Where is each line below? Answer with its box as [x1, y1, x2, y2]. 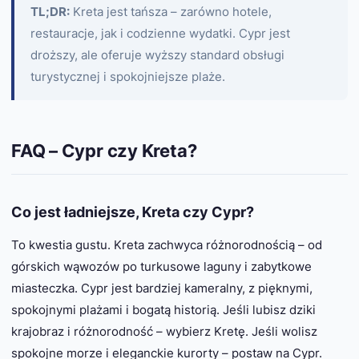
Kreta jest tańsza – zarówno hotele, [70, 4, 272, 20]
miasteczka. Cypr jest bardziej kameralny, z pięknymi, [11, 280, 313, 296]
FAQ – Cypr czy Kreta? [11, 140, 197, 162]
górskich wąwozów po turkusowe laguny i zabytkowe [11, 258, 312, 274]
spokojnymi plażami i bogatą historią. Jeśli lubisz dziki [11, 301, 316, 317]
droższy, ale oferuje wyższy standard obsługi [30, 47, 284, 63]
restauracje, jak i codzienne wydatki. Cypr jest [30, 26, 290, 42]
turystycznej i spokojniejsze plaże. [30, 69, 225, 85]
